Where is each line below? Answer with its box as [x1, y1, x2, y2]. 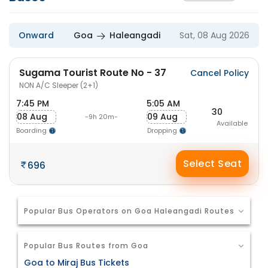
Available [216, 118, 248, 128]
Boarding [16, 126, 48, 135]
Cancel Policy [190, 67, 249, 79]
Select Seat [182, 157, 242, 170]
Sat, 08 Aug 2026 [179, 29, 249, 41]
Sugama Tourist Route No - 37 [19, 66, 166, 80]
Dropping [147, 126, 179, 135]
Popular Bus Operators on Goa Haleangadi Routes [24, 206, 234, 216]
